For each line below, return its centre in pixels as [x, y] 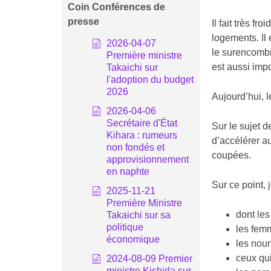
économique [133, 240]
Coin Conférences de [116, 7]
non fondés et [135, 148]
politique [125, 227]
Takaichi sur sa [138, 215]
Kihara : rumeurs [142, 135]
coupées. [231, 155]
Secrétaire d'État [142, 123]
